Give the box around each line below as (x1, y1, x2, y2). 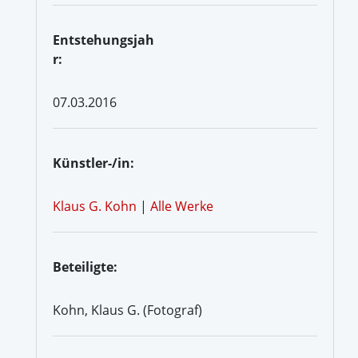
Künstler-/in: (53, 153, 134, 172)
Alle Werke (150, 197, 213, 215)
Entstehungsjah (53, 30, 154, 49)
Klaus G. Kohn (53, 197, 137, 215)
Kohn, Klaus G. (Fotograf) (53, 300, 202, 319)
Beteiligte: (53, 257, 117, 276)
